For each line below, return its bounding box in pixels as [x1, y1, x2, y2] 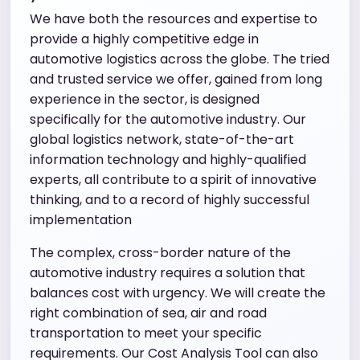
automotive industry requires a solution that [30, 263, 305, 282]
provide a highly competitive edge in [30, 29, 259, 48]
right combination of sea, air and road [30, 303, 267, 322]
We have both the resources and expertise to [30, 9, 317, 28]
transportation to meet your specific [30, 323, 262, 342]
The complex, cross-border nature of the [30, 243, 291, 262]
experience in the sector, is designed [30, 89, 260, 108]
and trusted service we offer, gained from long [30, 69, 322, 88]
